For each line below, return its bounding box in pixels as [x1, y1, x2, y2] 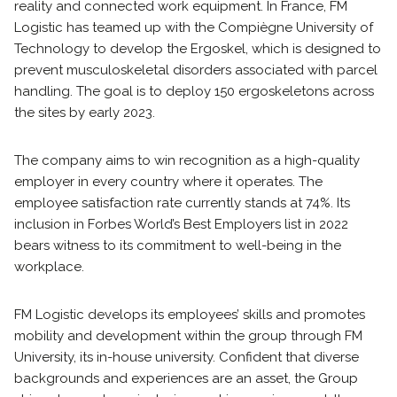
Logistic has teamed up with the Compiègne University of [14, 19, 373, 35]
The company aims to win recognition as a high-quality [14, 152, 360, 168]
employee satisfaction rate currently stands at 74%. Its [14, 195, 350, 211]
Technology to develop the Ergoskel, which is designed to [14, 41, 381, 57]
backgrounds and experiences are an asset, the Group [14, 370, 358, 386]
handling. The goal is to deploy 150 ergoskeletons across [14, 83, 374, 99]
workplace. [14, 259, 84, 275]
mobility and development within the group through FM [14, 328, 362, 344]
